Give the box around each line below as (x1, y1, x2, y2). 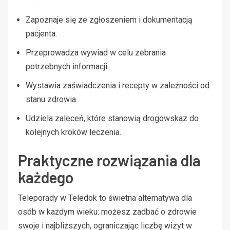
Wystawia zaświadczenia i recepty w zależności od (26, 80, 209, 90)
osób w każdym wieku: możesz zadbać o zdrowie (18, 206, 197, 217)
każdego (18, 167, 73, 186)
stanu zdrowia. (26, 94, 78, 104)
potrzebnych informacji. (26, 61, 109, 71)
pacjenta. (26, 28, 57, 39)
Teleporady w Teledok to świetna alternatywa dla (18, 193, 192, 203)
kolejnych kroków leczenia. (26, 127, 121, 137)
